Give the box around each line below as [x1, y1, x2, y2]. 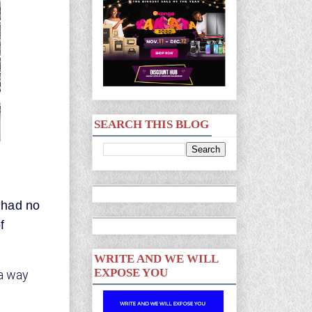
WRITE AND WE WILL [94, 252, 219, 265]
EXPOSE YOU [94, 266, 168, 279]
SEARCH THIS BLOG [94, 118, 209, 131]
